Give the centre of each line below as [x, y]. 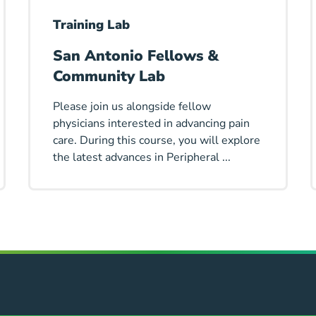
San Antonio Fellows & [135, 56]
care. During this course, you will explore [156, 141]
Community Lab [109, 77]
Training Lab [91, 25]
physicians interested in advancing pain [151, 124]
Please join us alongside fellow [132, 107]
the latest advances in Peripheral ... [141, 158]
